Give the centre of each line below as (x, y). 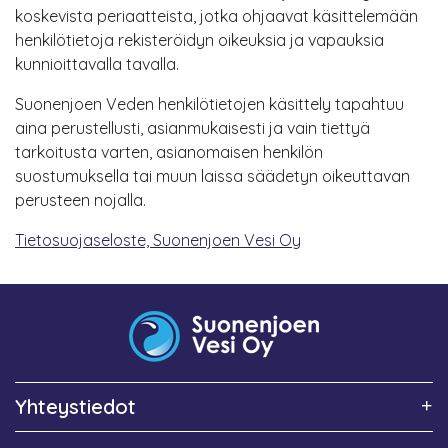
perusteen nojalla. (80, 199)
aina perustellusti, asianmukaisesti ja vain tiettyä (192, 127)
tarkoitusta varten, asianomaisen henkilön (169, 151)
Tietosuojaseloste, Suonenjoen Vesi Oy (158, 239)
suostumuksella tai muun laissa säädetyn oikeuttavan (212, 175)
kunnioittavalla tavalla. (97, 63)
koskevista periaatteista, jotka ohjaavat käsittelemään (216, 15)
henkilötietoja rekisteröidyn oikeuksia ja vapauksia (199, 39)
